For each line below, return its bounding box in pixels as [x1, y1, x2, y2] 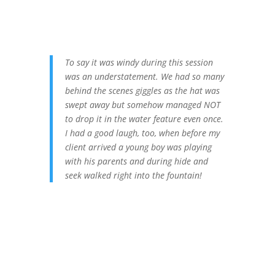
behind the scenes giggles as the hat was [64, 85, 220, 97]
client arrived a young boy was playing [64, 141, 212, 153]
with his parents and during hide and [64, 155, 208, 168]
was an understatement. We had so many [64, 71, 224, 83]
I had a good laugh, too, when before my [64, 127, 220, 139]
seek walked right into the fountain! [64, 169, 202, 182]
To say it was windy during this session [64, 56, 213, 69]
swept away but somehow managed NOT [64, 99, 220, 111]
